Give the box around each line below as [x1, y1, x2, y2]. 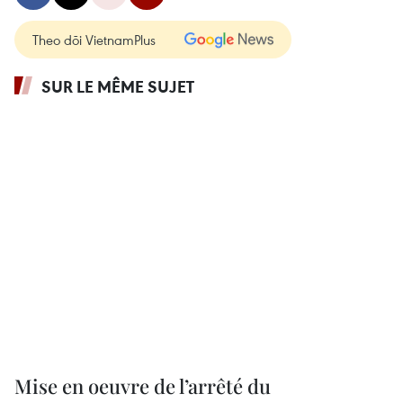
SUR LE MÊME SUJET [41, 76, 194, 98]
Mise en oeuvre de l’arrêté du [14, 372, 271, 399]
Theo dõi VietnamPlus [32, 31, 156, 49]
